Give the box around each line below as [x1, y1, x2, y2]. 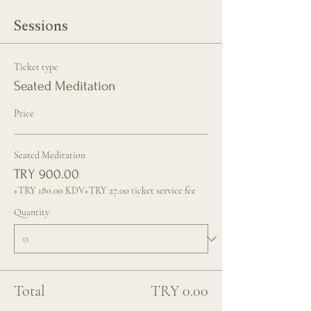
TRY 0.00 [151, 282, 208, 300]
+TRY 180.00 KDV [14, 185, 85, 196]
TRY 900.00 [14, 167, 79, 182]
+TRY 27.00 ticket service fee [85, 185, 196, 196]
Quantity [14, 206, 49, 218]
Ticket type [14, 61, 58, 73]
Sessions [14, 17, 68, 34]
